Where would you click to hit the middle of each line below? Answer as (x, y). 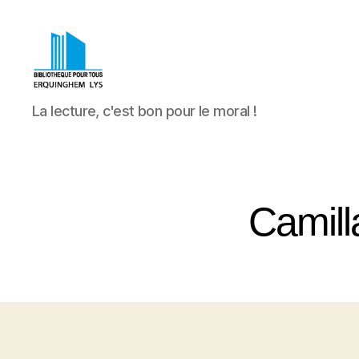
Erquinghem (72, 155)
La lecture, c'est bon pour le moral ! (145, 111)
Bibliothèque (73, 102)
